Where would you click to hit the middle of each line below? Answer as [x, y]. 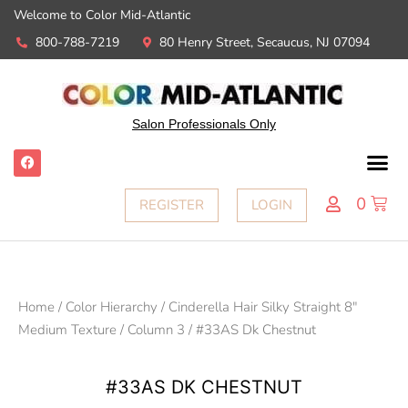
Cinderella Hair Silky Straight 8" [263, 307]
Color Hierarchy [112, 307]
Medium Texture [67, 330]
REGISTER [172, 205]
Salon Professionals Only [204, 125]
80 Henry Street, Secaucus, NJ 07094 [265, 42]
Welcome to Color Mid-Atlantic [102, 15]
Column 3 [156, 330]
